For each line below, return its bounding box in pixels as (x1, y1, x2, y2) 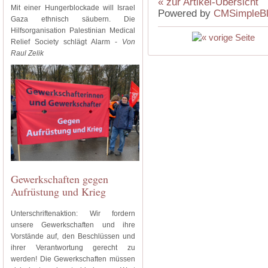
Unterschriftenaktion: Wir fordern (11, 209, 135, 218)
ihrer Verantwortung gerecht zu (11, 243, 135, 252)
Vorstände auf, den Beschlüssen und (11, 232, 135, 240)
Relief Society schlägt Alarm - (11, 38, 122, 46)
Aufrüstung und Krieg (11, 184, 106, 199)
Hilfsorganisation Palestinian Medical (11, 26, 135, 35)
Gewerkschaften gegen (11, 172, 108, 186)
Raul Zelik (11, 49, 44, 57)
